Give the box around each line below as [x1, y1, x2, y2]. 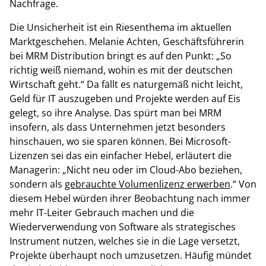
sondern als [9, 178, 65, 191]
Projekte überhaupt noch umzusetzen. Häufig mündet [9, 249, 252, 262]
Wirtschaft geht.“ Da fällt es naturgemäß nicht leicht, [9, 78, 243, 91]
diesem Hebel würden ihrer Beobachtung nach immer [9, 192, 251, 205]
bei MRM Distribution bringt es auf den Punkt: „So [9, 49, 232, 62]
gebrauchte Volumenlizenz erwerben [65, 178, 230, 191]
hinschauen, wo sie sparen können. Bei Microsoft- [9, 135, 231, 148]
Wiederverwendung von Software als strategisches [9, 220, 236, 233]
